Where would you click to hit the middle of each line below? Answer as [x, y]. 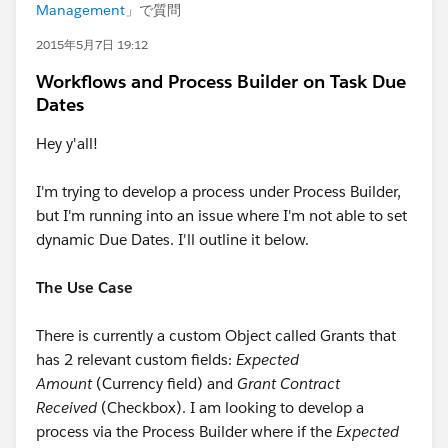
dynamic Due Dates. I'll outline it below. [172, 239]
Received [66, 407]
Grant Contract [288, 383]
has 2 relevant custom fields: [136, 359]
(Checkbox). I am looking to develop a [230, 407]
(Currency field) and [164, 383]
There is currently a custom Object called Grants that [216, 335]
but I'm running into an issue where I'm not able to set [221, 215]
